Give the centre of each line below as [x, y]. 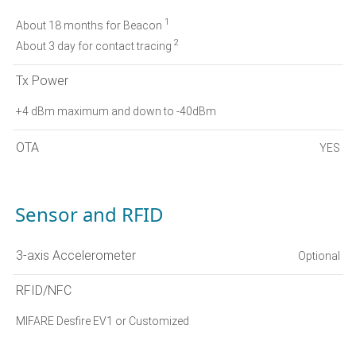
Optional [319, 255]
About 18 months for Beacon [90, 25]
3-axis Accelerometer [76, 256]
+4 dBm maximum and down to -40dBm [116, 111]
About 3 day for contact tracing [95, 46]
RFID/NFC [44, 290]
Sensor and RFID [89, 214]
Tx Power [42, 80]
